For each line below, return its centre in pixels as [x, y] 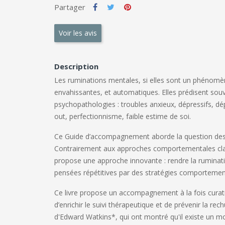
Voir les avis [78, 33]
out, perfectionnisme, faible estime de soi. [122, 116]
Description [76, 66]
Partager [70, 7]
